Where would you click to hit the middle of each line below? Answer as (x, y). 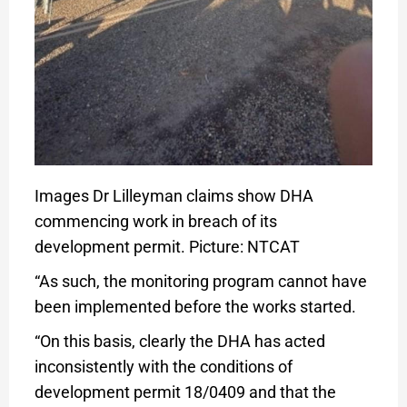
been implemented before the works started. (195, 306)
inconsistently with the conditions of (163, 366)
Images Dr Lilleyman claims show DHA (174, 195)
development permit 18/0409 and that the (185, 392)
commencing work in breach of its (155, 221)
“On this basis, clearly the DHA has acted (179, 341)
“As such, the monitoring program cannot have (200, 281)
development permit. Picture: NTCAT (167, 246)
